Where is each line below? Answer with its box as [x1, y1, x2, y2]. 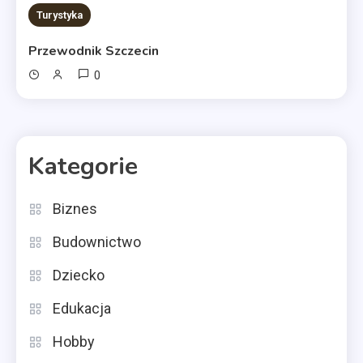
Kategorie [28, 149, 138, 183]
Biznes [53, 199, 97, 217]
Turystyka [36, 8, 83, 21]
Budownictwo [53, 233, 141, 250]
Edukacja [53, 299, 111, 317]
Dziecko [53, 266, 105, 284]
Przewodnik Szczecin [28, 41, 160, 60]
